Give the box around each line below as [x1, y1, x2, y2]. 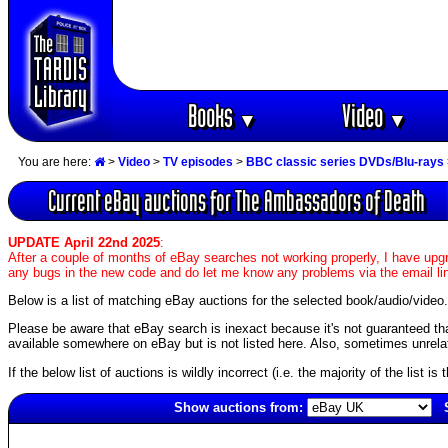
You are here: [18, 155, 94, 170]
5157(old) [9, 423, 62, 439]
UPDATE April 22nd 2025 [8, 234, 160, 250]
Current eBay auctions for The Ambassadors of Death [48, 185, 425, 217]
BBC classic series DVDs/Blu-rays [246, 155, 444, 170]
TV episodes [163, 155, 233, 170]
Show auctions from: [173, 399, 303, 415]
